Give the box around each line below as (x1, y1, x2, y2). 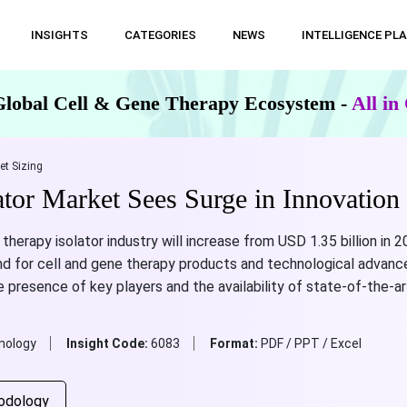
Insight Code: (65, 336, 151, 351)
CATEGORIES (124, 28, 196, 42)
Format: (209, 336, 261, 351)
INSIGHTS (30, 28, 88, 42)
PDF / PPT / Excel (260, 336, 362, 351)
